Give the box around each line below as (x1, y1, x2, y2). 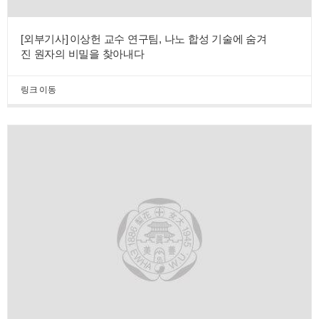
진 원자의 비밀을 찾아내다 (21, 47, 145, 60)
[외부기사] (21, 32, 68, 45)
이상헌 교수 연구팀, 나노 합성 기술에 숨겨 (69, 32, 267, 45)
